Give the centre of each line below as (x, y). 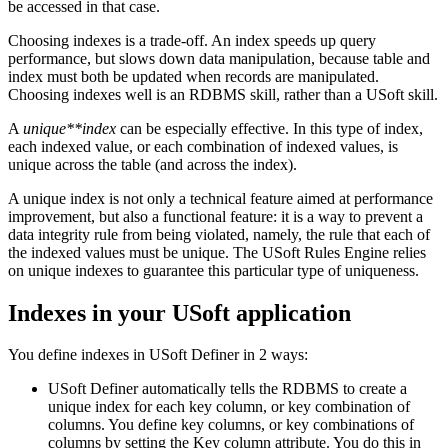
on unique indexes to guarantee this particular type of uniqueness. (213, 270)
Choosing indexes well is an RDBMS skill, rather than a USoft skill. (223, 94)
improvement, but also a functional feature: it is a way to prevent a (215, 216)
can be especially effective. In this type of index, (269, 128)
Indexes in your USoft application (179, 312)
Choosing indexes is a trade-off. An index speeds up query (192, 40)
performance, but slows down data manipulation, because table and (219, 58)
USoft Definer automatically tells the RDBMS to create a (227, 389)
